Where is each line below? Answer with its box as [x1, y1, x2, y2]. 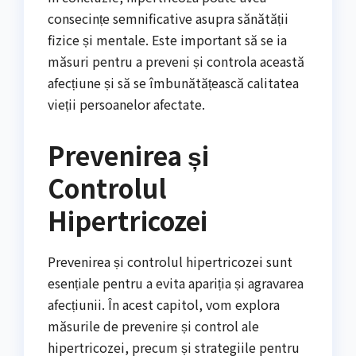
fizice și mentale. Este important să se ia [48, 29, 287, 49]
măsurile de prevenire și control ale [48, 315, 259, 335]
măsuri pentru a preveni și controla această [48, 51, 304, 71]
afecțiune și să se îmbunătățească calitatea [48, 72, 299, 92]
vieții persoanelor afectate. [48, 94, 205, 114]
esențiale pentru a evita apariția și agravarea [48, 273, 304, 292]
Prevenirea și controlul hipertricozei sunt [48, 251, 292, 271]
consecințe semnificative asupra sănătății [48, 8, 288, 28]
